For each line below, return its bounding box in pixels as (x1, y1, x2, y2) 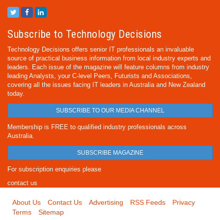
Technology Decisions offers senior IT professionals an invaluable (7, 46, 194, 53)
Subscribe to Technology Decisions (7, 28, 162, 40)
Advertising (89, 198, 123, 206)
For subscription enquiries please (7, 165, 101, 173)
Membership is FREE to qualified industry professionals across (7, 123, 187, 131)
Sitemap (38, 208, 64, 216)
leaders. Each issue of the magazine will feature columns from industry (7, 63, 209, 71)
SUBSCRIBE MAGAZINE (77, 149, 143, 156)
